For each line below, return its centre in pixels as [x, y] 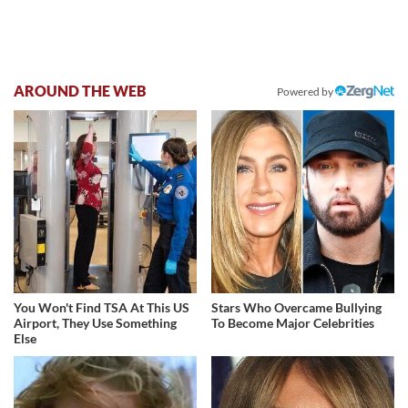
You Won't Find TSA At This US [102, 307]
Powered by [306, 91]
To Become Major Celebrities [293, 322]
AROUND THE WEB [80, 90]
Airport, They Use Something [95, 322]
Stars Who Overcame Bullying [297, 307]
